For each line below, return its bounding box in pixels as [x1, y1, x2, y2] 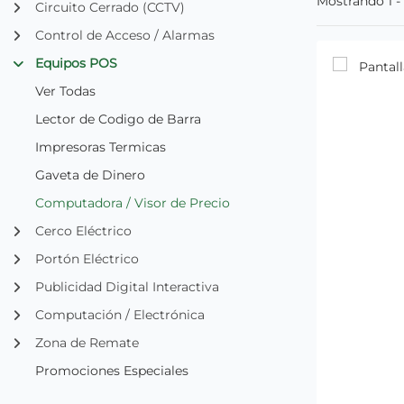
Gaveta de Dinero [35, 166, 145, 183]
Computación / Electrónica [35, 306, 205, 323]
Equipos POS [35, 54, 117, 71]
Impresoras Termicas [35, 138, 166, 155]
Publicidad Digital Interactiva [35, 278, 219, 295]
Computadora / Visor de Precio [35, 194, 230, 211]
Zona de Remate [35, 334, 139, 351]
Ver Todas [35, 82, 96, 99]
